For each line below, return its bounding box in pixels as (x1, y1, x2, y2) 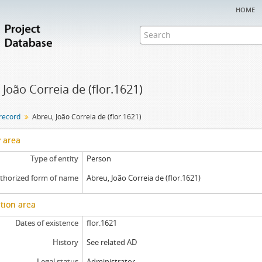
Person (87, 153, 112, 164)
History (52, 237, 78, 247)
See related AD (87, 237, 137, 247)
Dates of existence (15, 218, 78, 228)
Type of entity (30, 153, 78, 164)
